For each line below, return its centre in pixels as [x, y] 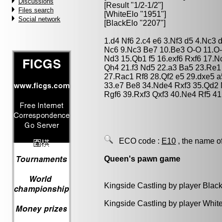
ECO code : [137, 141]
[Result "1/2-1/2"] [134, 5]
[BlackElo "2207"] [135, 23]
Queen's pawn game [142, 159]
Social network [39, 19]
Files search [36, 10]
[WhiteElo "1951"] [135, 14]
